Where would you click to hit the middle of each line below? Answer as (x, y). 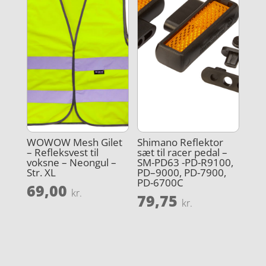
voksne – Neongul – (71, 163)
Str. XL (41, 173)
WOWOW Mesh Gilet (74, 142)
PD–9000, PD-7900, (182, 173)
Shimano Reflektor (180, 142)
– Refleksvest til (62, 153)
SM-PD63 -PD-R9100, (186, 163)
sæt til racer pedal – (183, 153)
